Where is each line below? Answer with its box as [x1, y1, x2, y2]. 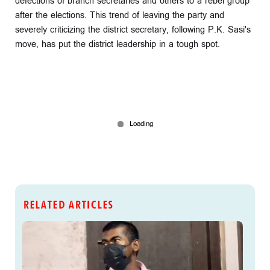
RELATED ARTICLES [22, 196, 113, 214]
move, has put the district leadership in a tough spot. [15, 37, 220, 51]
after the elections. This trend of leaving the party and [15, 8, 224, 22]
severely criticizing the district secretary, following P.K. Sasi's [15, 23, 251, 36]
